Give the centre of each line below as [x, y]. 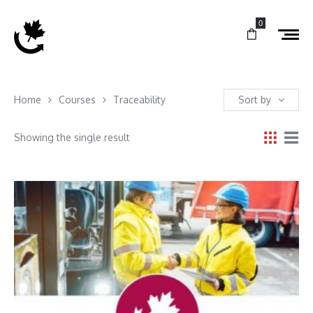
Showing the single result [72, 137]
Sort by [255, 99]
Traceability [139, 99]
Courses [77, 99]
